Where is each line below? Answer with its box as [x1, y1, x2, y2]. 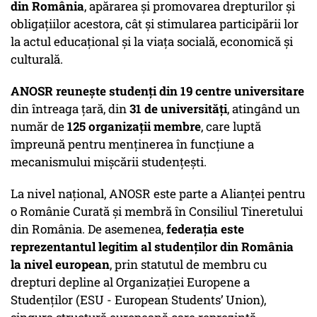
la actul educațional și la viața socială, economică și [11, 33, 293, 50]
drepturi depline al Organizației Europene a [11, 274, 250, 291]
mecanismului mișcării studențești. [11, 154, 207, 171]
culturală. [11, 51, 63, 68]
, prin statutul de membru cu [110, 256, 267, 273]
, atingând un [227, 100, 300, 117]
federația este [166, 221, 244, 238]
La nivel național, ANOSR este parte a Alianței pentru [11, 185, 305, 202]
